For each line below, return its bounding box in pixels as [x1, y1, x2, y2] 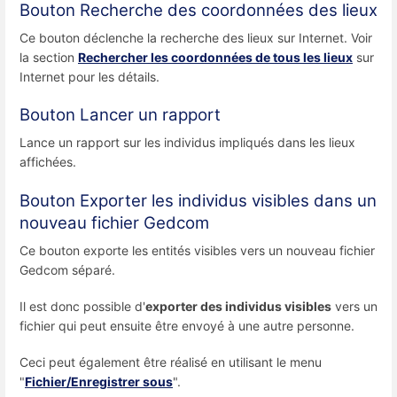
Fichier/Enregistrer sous [25, 374, 173, 390]
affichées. [19, 154, 76, 170]
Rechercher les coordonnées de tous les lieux [78, 50, 353, 66]
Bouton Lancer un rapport [19, 105, 221, 126]
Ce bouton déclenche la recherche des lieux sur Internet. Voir [19, 30, 372, 46]
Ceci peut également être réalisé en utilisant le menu [19, 354, 322, 370]
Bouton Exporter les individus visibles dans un [19, 190, 377, 211]
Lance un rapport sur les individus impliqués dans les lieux [19, 135, 355, 151]
